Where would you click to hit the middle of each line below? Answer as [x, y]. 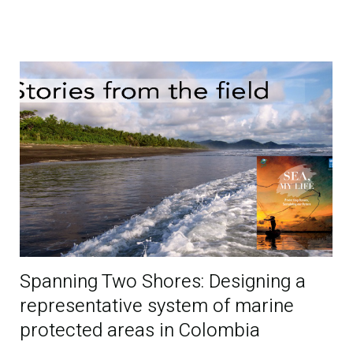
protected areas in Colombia [140, 330]
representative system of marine [157, 306]
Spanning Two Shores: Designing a [163, 281]
